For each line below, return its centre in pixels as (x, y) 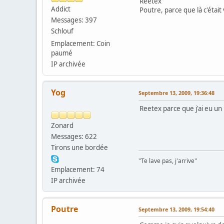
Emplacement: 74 (78, 169)
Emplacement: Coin (80, 43)
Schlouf (62, 31)
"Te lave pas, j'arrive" (168, 160)
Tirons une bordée (79, 147)
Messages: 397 (74, 20)
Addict (61, 9)
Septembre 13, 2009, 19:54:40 (176, 209)
